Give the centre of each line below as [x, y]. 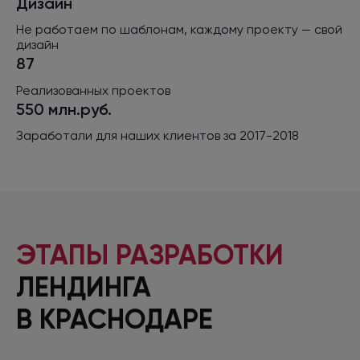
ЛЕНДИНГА [84, 288]
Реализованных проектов [93, 90]
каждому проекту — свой [265, 30]
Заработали [56, 136]
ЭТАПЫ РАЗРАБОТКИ [150, 256]
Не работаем [59, 30]
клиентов [192, 136]
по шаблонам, [144, 30]
